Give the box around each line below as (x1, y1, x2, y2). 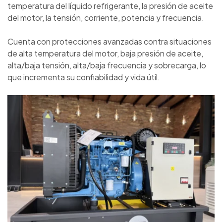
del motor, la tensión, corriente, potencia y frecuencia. (7, 12, 204, 23)
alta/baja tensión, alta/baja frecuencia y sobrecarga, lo (7, 59, 206, 70)
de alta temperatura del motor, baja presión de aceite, (7, 48, 203, 58)
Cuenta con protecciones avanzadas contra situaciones (7, 36, 212, 47)
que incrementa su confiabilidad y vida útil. (7, 71, 160, 82)
